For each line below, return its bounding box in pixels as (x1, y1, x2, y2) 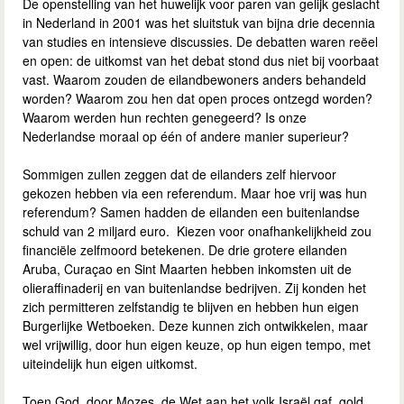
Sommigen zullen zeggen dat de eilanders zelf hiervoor (23, 164, 336, 183)
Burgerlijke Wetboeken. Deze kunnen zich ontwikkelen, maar (23, 316, 368, 335)
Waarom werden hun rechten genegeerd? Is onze (23, 107, 307, 126)
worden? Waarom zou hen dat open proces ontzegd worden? (23, 88, 372, 107)
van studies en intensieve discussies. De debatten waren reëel (23, 32, 378, 50)
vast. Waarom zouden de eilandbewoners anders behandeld (23, 69, 366, 88)
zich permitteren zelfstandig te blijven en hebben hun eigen (23, 297, 359, 316)
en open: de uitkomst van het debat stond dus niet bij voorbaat (23, 50, 379, 69)
